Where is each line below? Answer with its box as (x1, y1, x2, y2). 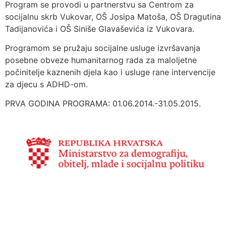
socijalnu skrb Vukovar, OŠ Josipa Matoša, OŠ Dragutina (5, 11, 221, 22)
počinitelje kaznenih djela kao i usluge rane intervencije (5, 67, 215, 77)
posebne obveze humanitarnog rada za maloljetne (5, 54, 197, 65)
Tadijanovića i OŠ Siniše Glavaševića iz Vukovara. (5, 23, 194, 34)
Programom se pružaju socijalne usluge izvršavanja (5, 42, 200, 53)
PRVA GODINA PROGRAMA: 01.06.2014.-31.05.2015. (5, 98, 201, 109)
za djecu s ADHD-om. (5, 79, 88, 89)
